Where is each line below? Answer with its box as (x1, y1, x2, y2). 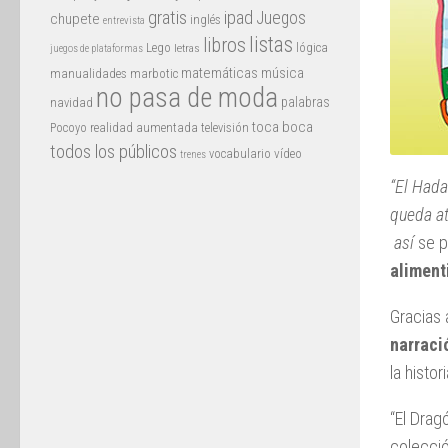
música (261, 63, 304, 82)
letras (174, 40, 200, 55)
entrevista (103, 13, 145, 27)
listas (249, 31, 293, 57)
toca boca (252, 117, 313, 136)
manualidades (50, 65, 127, 81)
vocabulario (209, 145, 271, 161)
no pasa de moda (96, 81, 278, 114)
